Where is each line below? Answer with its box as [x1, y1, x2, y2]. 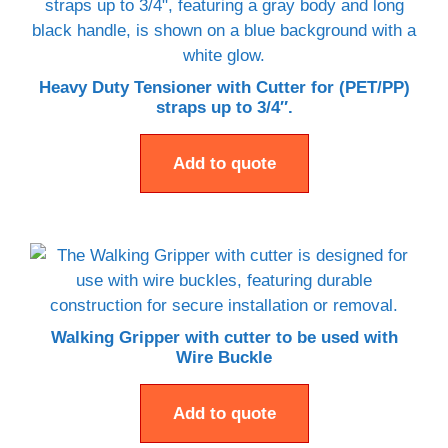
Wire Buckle [176, 347, 272, 367]
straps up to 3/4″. [155, 97, 293, 117]
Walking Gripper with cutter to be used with [50, 327, 398, 347]
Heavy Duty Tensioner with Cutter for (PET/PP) [38, 77, 410, 97]
